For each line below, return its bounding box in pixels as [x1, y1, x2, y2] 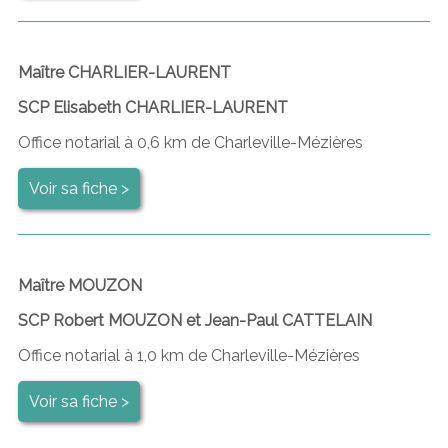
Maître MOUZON [17, 275, 142, 295]
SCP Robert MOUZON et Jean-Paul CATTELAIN [17, 310, 372, 330]
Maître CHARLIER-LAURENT [17, 62, 231, 82]
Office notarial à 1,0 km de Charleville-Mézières [17, 345, 360, 365]
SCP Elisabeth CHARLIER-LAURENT [17, 97, 288, 117]
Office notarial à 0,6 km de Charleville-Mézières [17, 132, 363, 152]
